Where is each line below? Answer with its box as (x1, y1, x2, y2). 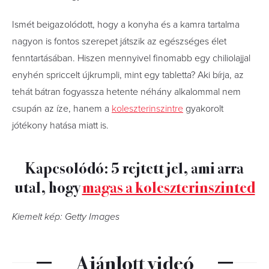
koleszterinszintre (112, 103, 183, 115)
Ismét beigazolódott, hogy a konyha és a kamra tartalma (12, 19, 240, 31)
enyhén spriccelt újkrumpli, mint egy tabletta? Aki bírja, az (12, 69, 244, 81)
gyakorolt (183, 103, 223, 115)
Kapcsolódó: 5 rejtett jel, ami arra (25, 156, 244, 178)
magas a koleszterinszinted (82, 175, 255, 198)
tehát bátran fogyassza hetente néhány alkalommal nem (12, 86, 241, 98)
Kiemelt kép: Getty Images (12, 211, 119, 223)
